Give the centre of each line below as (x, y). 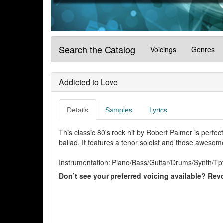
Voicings (163, 50)
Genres (203, 50)
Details (77, 110)
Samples (119, 110)
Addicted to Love (88, 82)
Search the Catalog (97, 50)
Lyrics (158, 110)
